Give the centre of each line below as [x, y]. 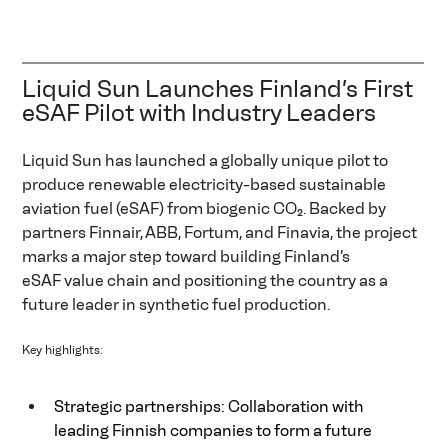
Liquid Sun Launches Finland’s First [220, 89]
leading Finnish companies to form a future [215, 431]
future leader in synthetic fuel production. [179, 305]
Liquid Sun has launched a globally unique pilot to [207, 161]
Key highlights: [64, 350]
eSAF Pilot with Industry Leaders [204, 113]
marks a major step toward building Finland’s [188, 257]
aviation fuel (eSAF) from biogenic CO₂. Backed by [206, 209]
